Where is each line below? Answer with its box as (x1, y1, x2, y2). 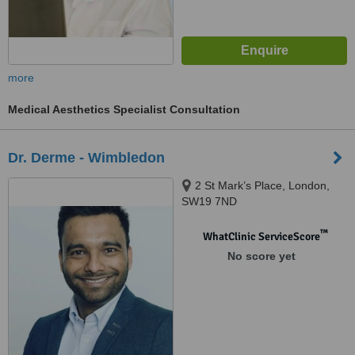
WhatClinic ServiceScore (202, 230, 320, 243)
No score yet (227, 250, 296, 262)
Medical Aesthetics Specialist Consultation (8, 103, 240, 116)
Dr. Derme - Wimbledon (8, 150, 165, 166)
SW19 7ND (181, 195, 237, 208)
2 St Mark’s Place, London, (195, 179, 330, 192)
